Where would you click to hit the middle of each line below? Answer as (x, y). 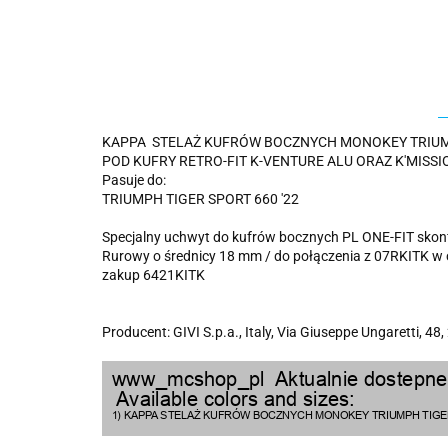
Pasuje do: (134, 180)
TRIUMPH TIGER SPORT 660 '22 (200, 199)
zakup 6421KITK (153, 275)
